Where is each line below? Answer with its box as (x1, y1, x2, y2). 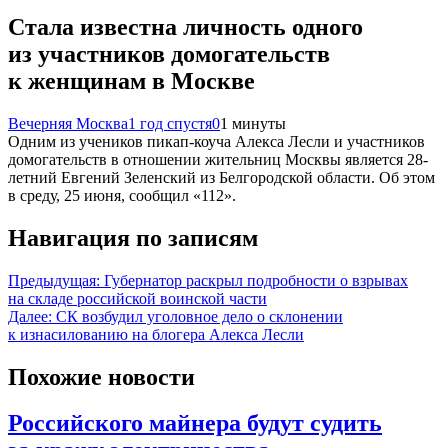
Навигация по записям (8, 224, 258, 251)
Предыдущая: (8, 271, 100, 289)
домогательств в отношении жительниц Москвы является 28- (8, 150, 428, 168)
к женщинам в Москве (8, 67, 255, 94)
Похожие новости (8, 363, 195, 390)
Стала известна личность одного (8, 13, 363, 40)
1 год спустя (128, 114, 212, 132)
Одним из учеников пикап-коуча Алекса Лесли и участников (8, 132, 425, 150)
